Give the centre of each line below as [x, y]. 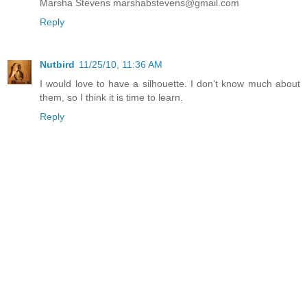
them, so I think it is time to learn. [111, 97]
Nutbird [57, 64]
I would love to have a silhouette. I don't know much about [170, 83]
